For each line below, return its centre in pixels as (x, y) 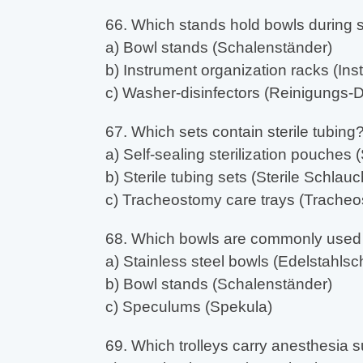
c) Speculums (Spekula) (188, 307)
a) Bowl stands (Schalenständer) (218, 48)
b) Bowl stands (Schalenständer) (218, 284)
